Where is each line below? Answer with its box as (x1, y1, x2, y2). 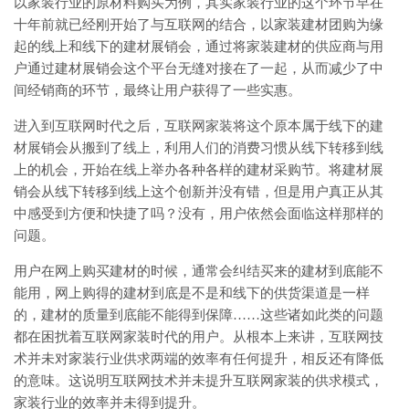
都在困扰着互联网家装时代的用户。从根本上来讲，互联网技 (14, 329, 383, 344)
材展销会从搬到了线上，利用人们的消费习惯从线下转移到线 (14, 140, 383, 155)
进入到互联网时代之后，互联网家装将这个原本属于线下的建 (14, 118, 383, 133)
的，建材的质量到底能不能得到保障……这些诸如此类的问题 (14, 307, 383, 322)
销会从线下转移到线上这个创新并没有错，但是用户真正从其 (14, 184, 383, 199)
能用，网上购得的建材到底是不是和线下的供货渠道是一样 (14, 285, 370, 300)
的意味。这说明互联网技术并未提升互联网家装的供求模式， (14, 372, 383, 388)
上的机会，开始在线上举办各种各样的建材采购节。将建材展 (14, 162, 383, 177)
